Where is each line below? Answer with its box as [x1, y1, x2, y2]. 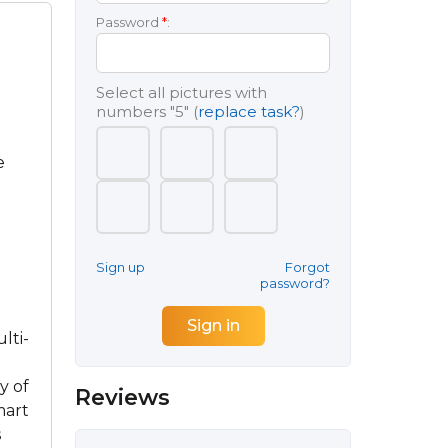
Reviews [75, 384, 170, 411]
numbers [96, 102, 170, 121]
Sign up [96, 259, 145, 275]
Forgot [285, 259, 330, 275]
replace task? [198, 102, 300, 121]
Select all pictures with [96, 83, 267, 102]
